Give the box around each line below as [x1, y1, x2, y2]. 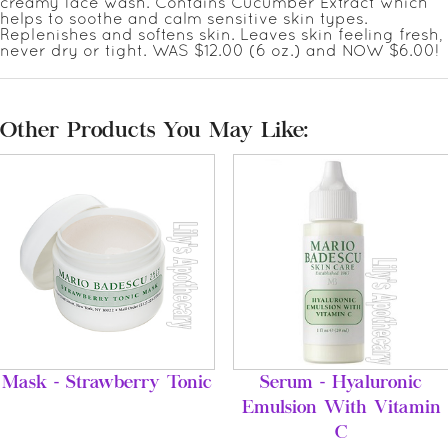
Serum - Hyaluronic [260, 374, 422, 393]
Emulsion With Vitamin [241, 399, 441, 418]
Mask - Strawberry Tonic [2, 374, 212, 393]
